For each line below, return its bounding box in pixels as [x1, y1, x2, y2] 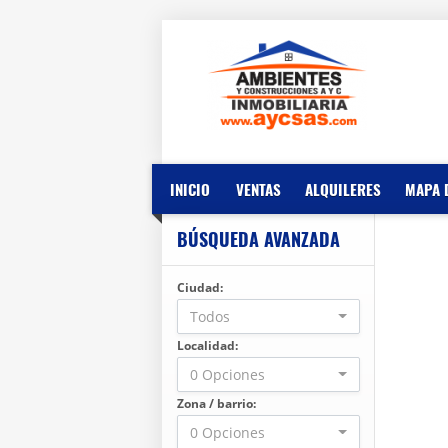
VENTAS [236, 178, 281, 200]
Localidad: [177, 337, 238, 354]
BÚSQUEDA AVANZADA [177, 226, 340, 252]
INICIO [170, 178, 210, 200]
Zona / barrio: [177, 395, 256, 412]
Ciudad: [177, 279, 223, 296]
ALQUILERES [305, 178, 381, 200]
